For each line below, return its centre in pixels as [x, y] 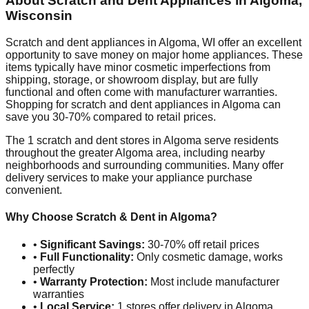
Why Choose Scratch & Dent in [88, 217]
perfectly [54, 269]
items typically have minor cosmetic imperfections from [138, 68]
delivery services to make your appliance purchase [129, 178]
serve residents [240, 141]
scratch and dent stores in [99, 141]
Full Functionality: [87, 257]
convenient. [34, 190]
